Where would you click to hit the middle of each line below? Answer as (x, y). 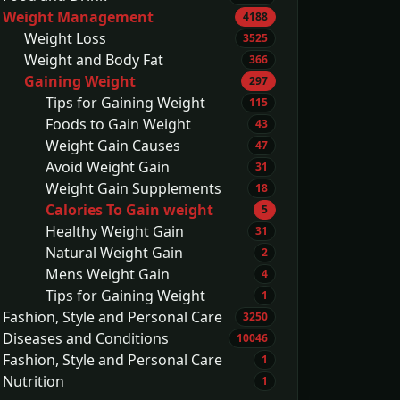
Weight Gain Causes (113, 146)
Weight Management (78, 17)
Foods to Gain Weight (118, 124)
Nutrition (33, 381)
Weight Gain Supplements (133, 188)
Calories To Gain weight (129, 210)
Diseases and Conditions (86, 338)
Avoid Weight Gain (108, 167)
